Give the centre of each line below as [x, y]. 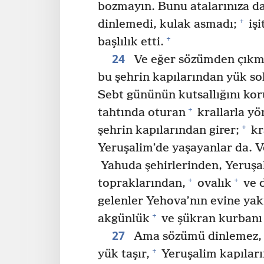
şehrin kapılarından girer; [169, 130]
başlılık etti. [131, 42]
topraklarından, [142, 183]
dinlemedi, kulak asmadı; [167, 24]
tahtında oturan [142, 113]
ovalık [213, 183]
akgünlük [124, 219]
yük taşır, [124, 254]
